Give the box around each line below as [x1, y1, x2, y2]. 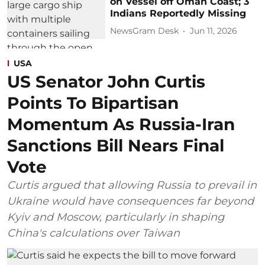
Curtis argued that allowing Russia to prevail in [7, 179, 257, 192]
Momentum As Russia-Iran [7, 114, 235, 135]
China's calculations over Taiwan [7, 227, 180, 240]
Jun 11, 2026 [190, 25, 238, 37]
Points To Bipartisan [7, 93, 179, 114]
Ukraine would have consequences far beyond [7, 195, 254, 208]
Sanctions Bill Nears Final [7, 135, 224, 156]
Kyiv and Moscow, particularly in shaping [7, 211, 224, 224]
